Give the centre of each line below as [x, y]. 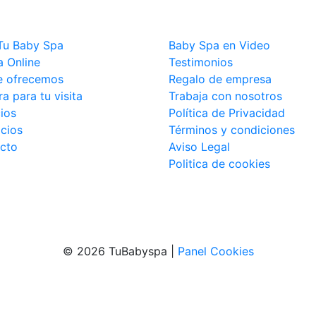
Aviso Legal [199, 146]
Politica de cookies [219, 163]
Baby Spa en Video [219, 45]
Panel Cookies [215, 251]
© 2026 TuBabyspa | [120, 251]
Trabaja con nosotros [225, 96]
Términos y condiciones [232, 129]
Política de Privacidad [227, 113]
